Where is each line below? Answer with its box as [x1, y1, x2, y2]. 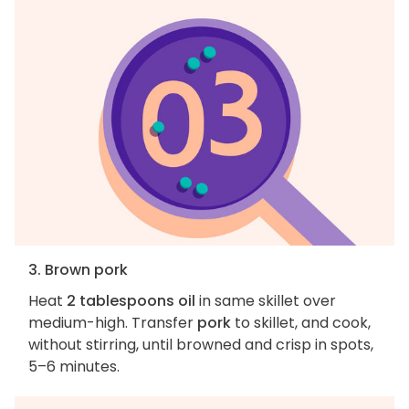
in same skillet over [195, 289, 336, 311]
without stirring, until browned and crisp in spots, [28, 333, 373, 355]
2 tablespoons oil [67, 289, 195, 311]
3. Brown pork [28, 258, 128, 280]
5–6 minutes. [28, 355, 120, 377]
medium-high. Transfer [28, 311, 197, 333]
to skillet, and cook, [231, 311, 371, 333]
